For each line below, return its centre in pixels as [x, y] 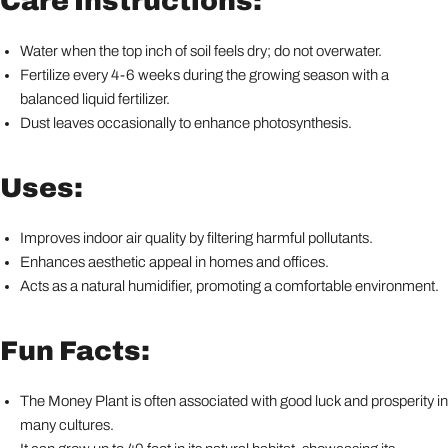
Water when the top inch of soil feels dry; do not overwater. [201, 50]
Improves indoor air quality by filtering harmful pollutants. [196, 237]
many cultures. [67, 424]
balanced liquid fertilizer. [95, 98]
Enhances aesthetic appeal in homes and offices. [174, 261]
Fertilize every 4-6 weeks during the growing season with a [204, 74]
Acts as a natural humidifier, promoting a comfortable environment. [229, 285]
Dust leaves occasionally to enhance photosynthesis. [186, 122]
